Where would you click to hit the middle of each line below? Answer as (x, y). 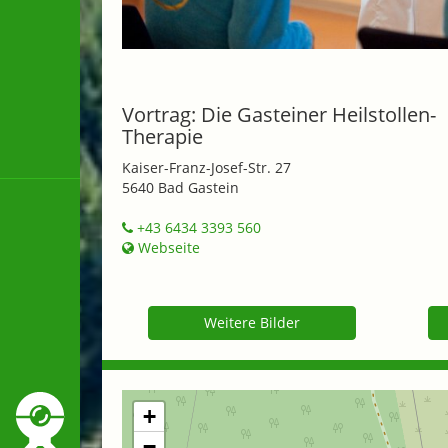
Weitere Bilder (252, 322)
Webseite (167, 247)
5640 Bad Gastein (180, 187)
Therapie (162, 136)
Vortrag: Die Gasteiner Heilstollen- (279, 114)
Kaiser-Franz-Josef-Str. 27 (206, 167)
